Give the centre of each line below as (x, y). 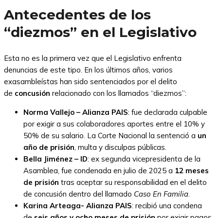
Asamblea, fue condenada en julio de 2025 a (99, 170)
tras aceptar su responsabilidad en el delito (133, 182)
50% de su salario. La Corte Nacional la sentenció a (110, 135)
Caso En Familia (161, 194)
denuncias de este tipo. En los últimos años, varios (88, 70)
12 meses (192, 170)
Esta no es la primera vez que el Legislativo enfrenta (93, 58)
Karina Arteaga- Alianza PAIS (78, 205)
